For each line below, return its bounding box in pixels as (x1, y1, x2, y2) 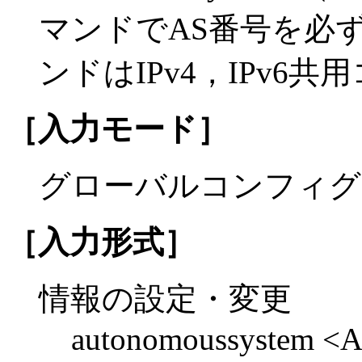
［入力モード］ (6, 111, 229, 146)
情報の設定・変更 (39, 280, 292, 316)
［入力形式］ (6, 224, 196, 259)
